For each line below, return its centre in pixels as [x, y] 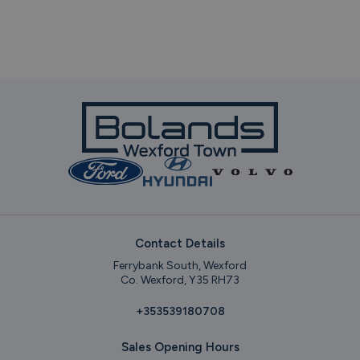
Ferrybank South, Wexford [180, 265]
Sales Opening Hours [180, 347]
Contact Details [180, 243]
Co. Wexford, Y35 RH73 [180, 280]
